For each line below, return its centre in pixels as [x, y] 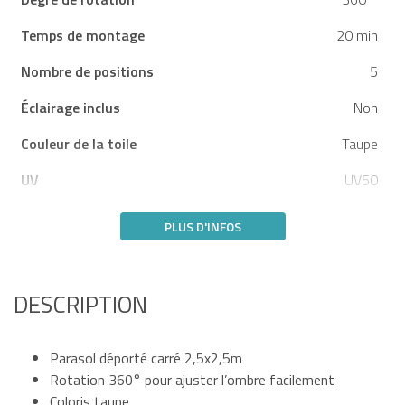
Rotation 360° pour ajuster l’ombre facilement [192, 379]
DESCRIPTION [80, 304]
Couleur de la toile [79, 143]
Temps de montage [83, 35]
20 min [357, 35]
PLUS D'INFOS [202, 226]
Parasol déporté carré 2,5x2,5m [146, 358]
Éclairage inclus [71, 107]
